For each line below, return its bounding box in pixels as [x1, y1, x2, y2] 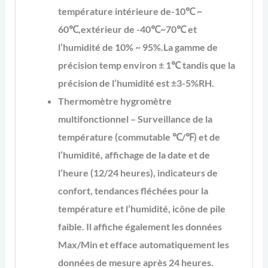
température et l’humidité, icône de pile [57, 202, 226, 214]
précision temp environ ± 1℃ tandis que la [57, 59, 235, 71]
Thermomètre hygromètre [57, 95, 172, 106]
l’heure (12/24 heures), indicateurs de [57, 166, 218, 178]
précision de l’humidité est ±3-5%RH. [57, 77, 214, 89]
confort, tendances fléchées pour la [57, 184, 208, 196]
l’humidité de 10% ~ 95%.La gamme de [57, 41, 218, 53]
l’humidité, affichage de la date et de [57, 148, 210, 160]
